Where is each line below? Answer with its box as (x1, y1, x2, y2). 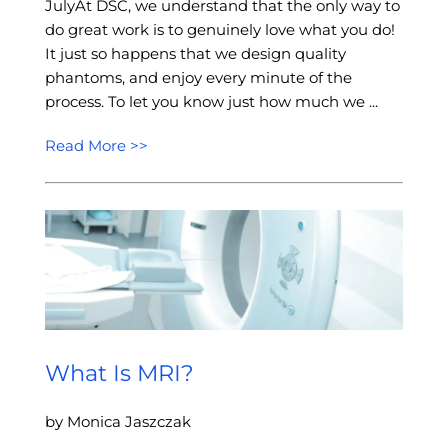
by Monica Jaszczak (44, 411, 191, 431)
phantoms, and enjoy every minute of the (44, 67, 352, 87)
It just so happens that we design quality (44, 43, 346, 63)
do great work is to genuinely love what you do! (44, 19, 395, 39)
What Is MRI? (44, 359, 194, 388)
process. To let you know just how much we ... (44, 91, 378, 111)
